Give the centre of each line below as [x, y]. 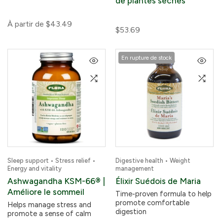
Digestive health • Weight [153, 161]
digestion [131, 212]
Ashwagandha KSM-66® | [56, 181]
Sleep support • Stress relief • [52, 161]
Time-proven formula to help [164, 194]
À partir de [26, 24]
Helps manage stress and [49, 205]
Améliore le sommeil [46, 192]
